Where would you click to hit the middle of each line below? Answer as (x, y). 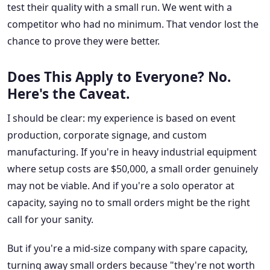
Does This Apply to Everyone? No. (119, 77)
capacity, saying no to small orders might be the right (129, 203)
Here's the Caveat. (68, 94)
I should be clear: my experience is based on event (121, 118)
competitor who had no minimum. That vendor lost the (133, 24)
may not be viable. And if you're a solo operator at (121, 186)
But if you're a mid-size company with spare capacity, (127, 249)
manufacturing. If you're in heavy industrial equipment (132, 152)
